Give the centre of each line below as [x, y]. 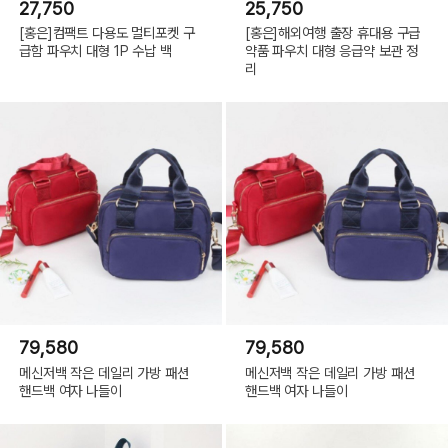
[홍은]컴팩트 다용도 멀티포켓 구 [107, 33]
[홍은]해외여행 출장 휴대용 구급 [332, 33]
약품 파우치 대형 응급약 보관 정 [331, 51]
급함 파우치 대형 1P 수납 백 [95, 51]
